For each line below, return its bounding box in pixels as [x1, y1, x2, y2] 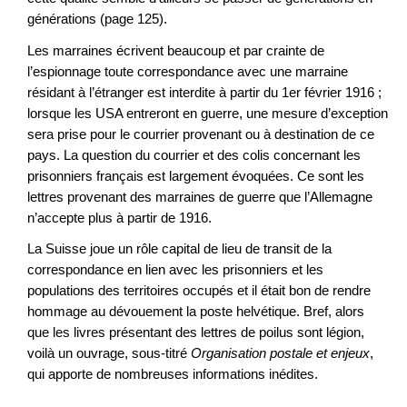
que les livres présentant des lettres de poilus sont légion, [27, 324, 364, 341]
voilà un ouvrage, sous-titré [27, 345, 191, 362]
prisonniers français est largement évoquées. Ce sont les [27, 167, 364, 184]
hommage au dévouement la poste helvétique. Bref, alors [27, 303, 364, 320]
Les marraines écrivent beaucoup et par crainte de [27, 42, 324, 58]
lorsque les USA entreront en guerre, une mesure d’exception [27, 104, 388, 121]
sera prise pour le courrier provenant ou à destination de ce [27, 125, 374, 142]
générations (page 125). [27, 11, 167, 27]
